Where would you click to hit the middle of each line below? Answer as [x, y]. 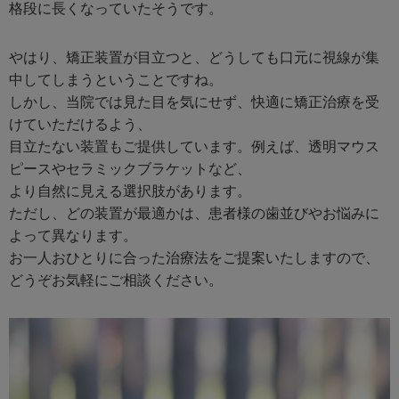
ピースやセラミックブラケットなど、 [130, 169]
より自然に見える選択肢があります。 [130, 191]
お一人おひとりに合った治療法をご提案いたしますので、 [194, 258]
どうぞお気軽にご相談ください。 [116, 280]
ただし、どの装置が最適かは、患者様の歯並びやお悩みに [194, 213]
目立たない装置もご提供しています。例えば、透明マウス [194, 147]
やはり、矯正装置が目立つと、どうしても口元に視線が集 [194, 57]
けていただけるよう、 [80, 124]
